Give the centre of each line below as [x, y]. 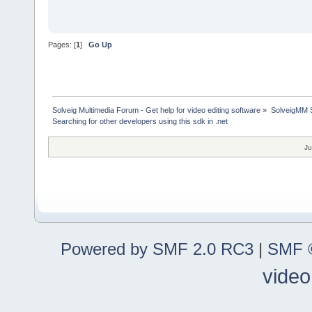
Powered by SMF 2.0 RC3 [157, 249]
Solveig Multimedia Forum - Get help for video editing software [157, 110]
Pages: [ [62, 44]
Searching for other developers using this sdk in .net [140, 122]
